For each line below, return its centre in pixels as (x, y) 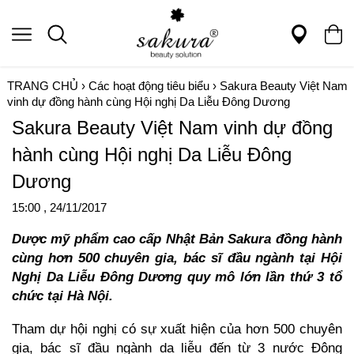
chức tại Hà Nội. (62, 296)
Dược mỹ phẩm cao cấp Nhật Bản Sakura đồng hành (177, 239)
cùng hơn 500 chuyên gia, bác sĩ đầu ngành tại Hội (177, 258)
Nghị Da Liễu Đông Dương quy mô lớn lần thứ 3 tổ (177, 277)
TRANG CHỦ (44, 86)
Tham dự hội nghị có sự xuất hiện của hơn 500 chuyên (177, 328)
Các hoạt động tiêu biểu (149, 86)
